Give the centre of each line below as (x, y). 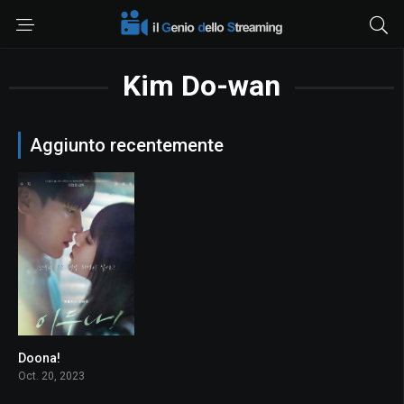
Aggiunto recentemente (127, 145)
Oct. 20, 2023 (51, 376)
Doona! (39, 358)
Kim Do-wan (202, 86)
